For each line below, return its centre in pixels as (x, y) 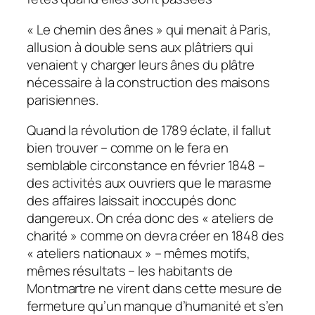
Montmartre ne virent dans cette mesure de (154, 289)
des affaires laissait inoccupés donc (132, 201)
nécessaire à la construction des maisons (148, 82)
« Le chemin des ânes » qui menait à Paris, (149, 29)
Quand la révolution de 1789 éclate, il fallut (149, 130)
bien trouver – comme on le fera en (128, 148)
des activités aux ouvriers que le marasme (149, 183)
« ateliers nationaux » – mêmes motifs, (139, 253)
